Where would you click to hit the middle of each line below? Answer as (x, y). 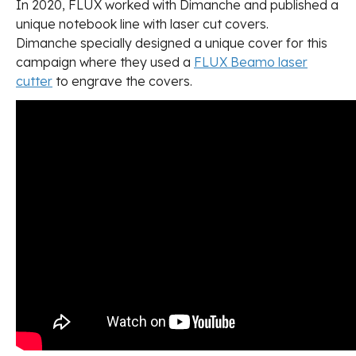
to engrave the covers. (122, 81)
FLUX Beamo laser (251, 62)
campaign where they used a (105, 62)
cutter (34, 81)
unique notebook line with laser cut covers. (142, 24)
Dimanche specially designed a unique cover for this (172, 43)
